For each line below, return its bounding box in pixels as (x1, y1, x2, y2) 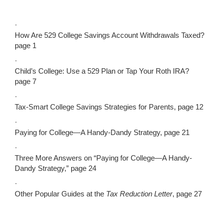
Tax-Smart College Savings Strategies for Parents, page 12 (15, 103, 203, 111)
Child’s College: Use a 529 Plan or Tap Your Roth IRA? (15, 67, 189, 75)
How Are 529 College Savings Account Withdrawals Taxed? (15, 31, 204, 39)
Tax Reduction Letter (106, 190, 172, 198)
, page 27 (172, 190, 202, 198)
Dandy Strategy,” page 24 (15, 164, 96, 172)
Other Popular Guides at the (15, 190, 106, 198)
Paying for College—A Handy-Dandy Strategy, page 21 (15, 128, 190, 137)
